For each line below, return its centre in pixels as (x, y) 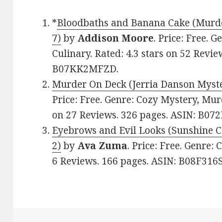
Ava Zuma (103, 146)
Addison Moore (116, 38)
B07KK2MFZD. (85, 69)
